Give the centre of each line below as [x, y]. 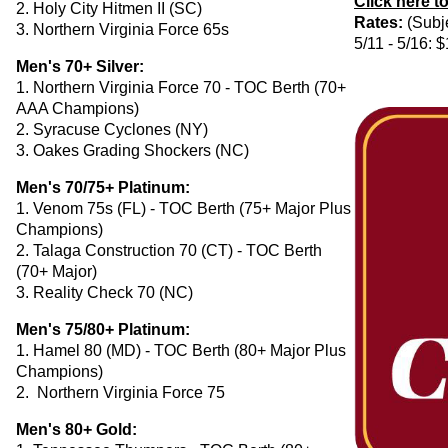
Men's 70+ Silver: [80, 66]
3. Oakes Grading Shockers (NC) [132, 150]
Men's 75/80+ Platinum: [103, 329]
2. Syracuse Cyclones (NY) [112, 129]
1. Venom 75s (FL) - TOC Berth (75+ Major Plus [183, 208]
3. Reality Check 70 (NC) [104, 292]
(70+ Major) [56, 271]
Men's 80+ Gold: [76, 429]
